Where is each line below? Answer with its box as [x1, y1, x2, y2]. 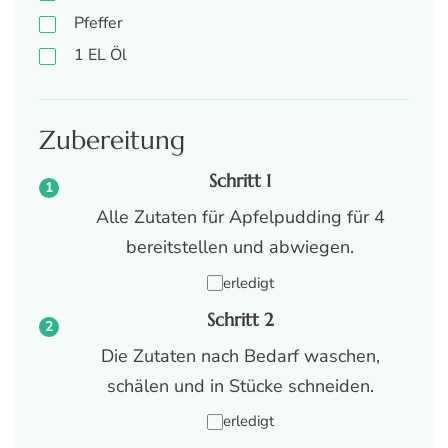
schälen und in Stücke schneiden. [106, 373, 374, 398]
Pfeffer [74, 12, 123, 35]
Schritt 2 [206, 308, 274, 331]
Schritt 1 [209, 170, 271, 193]
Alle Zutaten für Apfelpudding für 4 [95, 205, 385, 230]
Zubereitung [39, 123, 185, 157]
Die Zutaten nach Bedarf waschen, [100, 343, 380, 368]
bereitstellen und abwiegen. [126, 235, 354, 260]
